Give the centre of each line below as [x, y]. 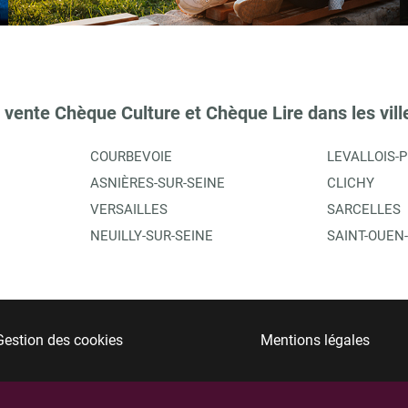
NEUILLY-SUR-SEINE [152, 235]
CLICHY [351, 183]
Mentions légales [315, 341]
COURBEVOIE [131, 156]
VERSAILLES [129, 209]
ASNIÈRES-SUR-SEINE [158, 183]
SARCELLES [364, 209]
